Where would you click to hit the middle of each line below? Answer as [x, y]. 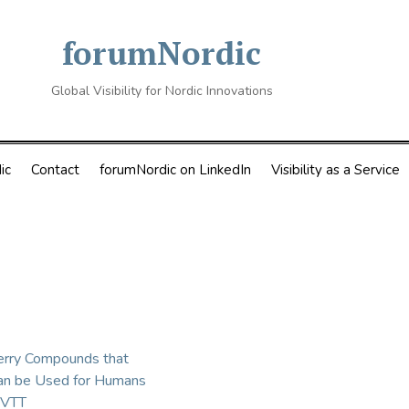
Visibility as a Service [335, 170]
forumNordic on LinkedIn [175, 170]
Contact [55, 170]
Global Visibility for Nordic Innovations [162, 91]
